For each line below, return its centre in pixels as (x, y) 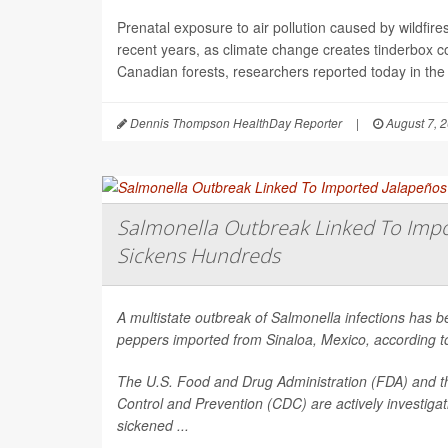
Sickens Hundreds (198, 255)
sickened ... (153, 424)
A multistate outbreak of (194, 316)
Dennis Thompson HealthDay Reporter (234, 122)
